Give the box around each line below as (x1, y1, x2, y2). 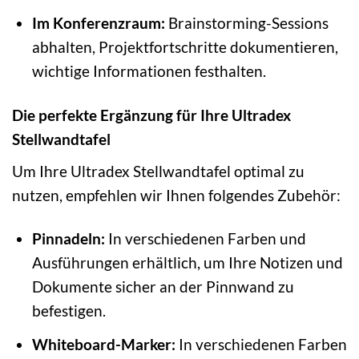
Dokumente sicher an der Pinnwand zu (31, 277, 294, 296)
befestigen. (31, 301, 106, 321)
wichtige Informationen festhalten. (31, 61, 266, 80)
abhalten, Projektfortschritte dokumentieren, (31, 37, 338, 56)
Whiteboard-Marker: (31, 334, 175, 353)
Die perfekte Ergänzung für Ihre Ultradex (12, 105, 291, 124)
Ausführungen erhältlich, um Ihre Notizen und (31, 253, 343, 272)
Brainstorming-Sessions (164, 13, 329, 32)
